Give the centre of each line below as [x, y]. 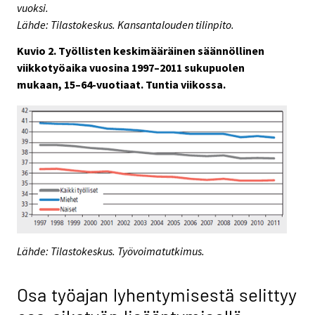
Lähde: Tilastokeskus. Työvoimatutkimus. [111, 251]
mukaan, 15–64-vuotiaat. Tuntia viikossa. [121, 84]
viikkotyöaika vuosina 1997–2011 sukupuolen [131, 67]
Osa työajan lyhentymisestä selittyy [157, 294]
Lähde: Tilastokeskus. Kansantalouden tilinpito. [126, 24]
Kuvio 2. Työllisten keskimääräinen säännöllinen [141, 50]
